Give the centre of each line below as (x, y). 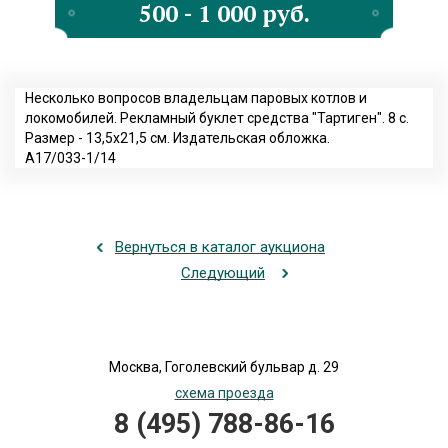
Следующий (223, 273)
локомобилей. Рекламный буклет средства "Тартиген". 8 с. (217, 118)
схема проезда (224, 393)
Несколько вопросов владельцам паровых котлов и (196, 98)
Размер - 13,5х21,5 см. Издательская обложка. (177, 138)
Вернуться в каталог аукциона (220, 247)
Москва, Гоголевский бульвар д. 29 (224, 367)
